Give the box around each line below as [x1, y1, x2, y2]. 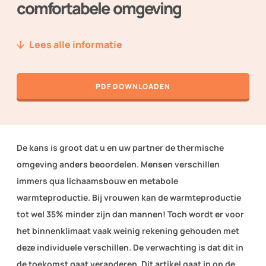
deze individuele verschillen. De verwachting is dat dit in [17, 242, 243, 254]
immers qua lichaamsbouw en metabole [17, 175, 178, 187]
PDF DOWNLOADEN [96, 81, 170, 92]
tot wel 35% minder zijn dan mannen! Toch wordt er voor [17, 208, 244, 220]
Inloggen [17, 124, 53, 135]
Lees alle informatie [29, 38, 122, 52]
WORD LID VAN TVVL [93, 183, 173, 193]
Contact [17, 97, 50, 108]
